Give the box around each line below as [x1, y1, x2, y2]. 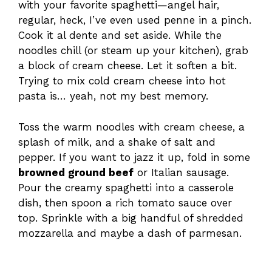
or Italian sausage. [134, 166, 229, 178]
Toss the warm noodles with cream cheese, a [18, 120, 245, 133]
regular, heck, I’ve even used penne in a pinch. [18, 14, 251, 27]
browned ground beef [18, 166, 134, 178]
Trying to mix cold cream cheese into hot [18, 75, 226, 87]
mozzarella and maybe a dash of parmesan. [18, 226, 242, 239]
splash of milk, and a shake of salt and [18, 135, 216, 148]
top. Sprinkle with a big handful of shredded [18, 211, 243, 224]
